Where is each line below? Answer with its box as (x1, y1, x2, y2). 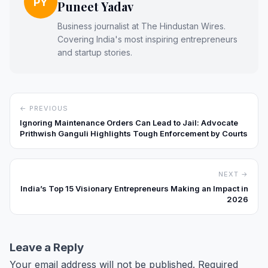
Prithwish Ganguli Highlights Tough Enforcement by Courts (20, 129, 248, 139)
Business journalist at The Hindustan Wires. (57, 21, 226, 32)
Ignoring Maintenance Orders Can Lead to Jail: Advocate (20, 118, 238, 128)
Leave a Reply (10, 240, 84, 255)
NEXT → (218, 170, 248, 179)
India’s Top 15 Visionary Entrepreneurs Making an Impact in (20, 184, 248, 194)
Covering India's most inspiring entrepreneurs (57, 34, 237, 45)
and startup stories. (57, 47, 132, 58)
